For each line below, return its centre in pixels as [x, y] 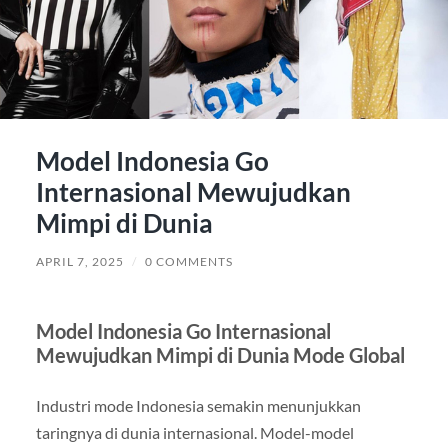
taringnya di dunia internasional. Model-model [194, 432]
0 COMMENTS [188, 261]
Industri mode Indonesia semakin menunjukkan [198, 405]
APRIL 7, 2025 [79, 261]
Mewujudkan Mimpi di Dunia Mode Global [220, 354]
